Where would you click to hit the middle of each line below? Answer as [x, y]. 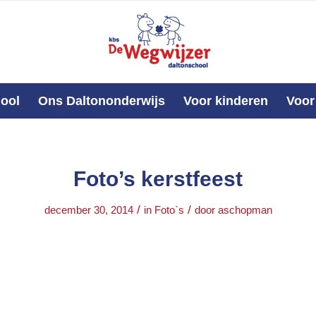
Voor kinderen [225, 101]
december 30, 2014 [89, 210]
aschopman [245, 210]
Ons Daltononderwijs [101, 101]
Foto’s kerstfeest [158, 179]
